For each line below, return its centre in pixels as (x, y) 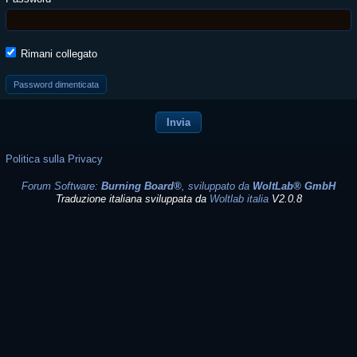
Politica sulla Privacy (54, 159)
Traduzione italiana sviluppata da (132, 199)
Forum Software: (61, 186)
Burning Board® (141, 186)
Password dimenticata (56, 84)
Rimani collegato (57, 54)
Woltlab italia (239, 199)
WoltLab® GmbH (294, 186)
